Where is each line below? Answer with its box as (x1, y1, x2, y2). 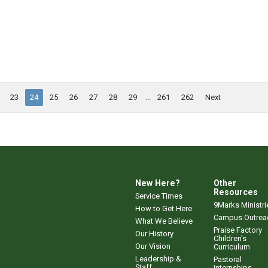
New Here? (135, 178, 180, 188)
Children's (214, 234, 246, 243)
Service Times (135, 191, 182, 201)
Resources (214, 187, 258, 197)
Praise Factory (214, 226, 262, 235)
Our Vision (135, 242, 170, 251)
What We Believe (135, 217, 193, 226)
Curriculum (214, 242, 250, 252)
